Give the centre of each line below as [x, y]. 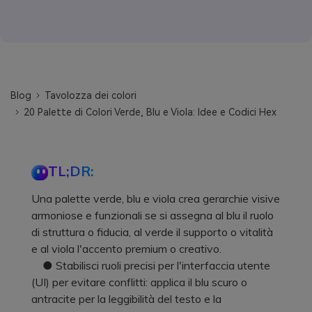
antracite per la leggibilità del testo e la [126, 298]
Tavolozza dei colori [91, 95]
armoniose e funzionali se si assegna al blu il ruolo [153, 215]
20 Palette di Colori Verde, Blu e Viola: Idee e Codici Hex [150, 112]
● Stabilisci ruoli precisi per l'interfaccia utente [151, 265]
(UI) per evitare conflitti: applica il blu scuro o [139, 282]
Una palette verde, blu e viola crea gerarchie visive [156, 198]
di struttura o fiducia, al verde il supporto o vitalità [152, 232]
